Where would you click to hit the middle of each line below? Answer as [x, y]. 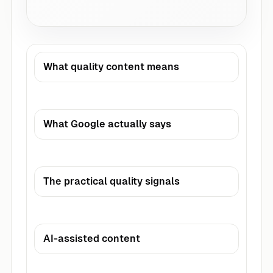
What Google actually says [107, 124]
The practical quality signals [112, 181]
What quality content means [111, 66]
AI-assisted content [92, 238]
